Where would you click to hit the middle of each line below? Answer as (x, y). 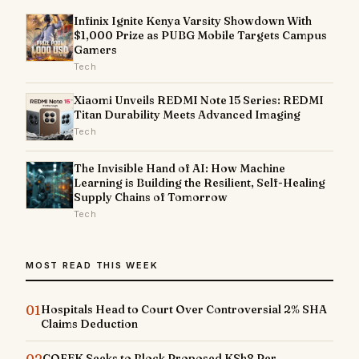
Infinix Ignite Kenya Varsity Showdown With (193, 20)
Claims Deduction (89, 323)
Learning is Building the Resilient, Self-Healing (200, 182)
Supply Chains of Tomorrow (151, 197)
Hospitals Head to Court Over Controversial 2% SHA (184, 309)
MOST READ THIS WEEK (92, 265)
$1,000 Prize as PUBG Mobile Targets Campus (200, 35)
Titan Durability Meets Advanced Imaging (187, 114)
